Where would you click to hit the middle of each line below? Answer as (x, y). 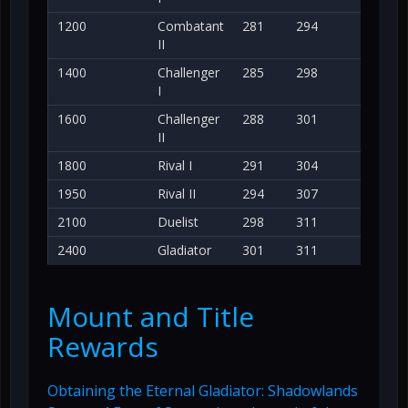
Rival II (177, 194)
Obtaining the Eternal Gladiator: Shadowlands (203, 391)
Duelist (178, 222)
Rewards (103, 347)
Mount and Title (151, 317)
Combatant (191, 26)
